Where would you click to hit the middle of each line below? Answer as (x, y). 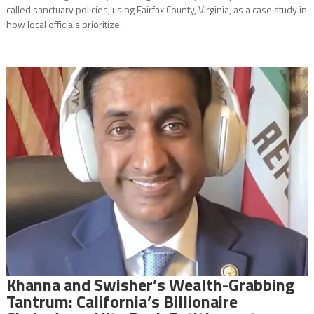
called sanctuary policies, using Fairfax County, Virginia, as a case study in (156, 10)
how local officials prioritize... (66, 25)
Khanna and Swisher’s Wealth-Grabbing (150, 285)
